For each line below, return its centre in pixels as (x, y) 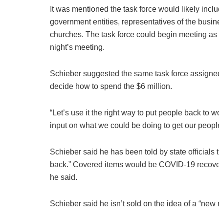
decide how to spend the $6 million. (111, 87)
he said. (64, 177)
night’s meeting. (77, 47)
